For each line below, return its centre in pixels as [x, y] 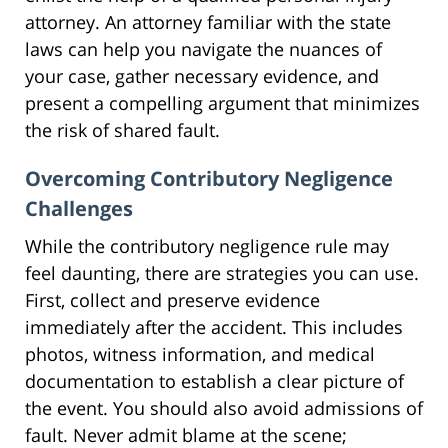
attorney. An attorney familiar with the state [208, 21]
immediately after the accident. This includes [214, 326]
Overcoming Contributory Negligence [209, 178]
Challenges [79, 208]
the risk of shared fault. [122, 129]
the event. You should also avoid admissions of [224, 407]
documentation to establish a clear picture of [214, 380]
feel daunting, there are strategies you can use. [222, 272]
